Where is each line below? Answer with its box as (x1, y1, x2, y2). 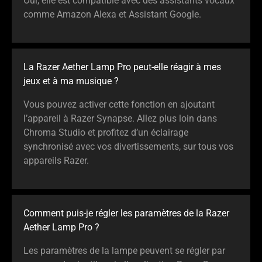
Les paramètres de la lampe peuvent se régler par (23, 244, 225, 256)
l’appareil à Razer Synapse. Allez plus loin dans (23, 112, 217, 124)
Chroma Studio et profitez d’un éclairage (23, 126, 188, 138)
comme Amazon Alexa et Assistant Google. (23, 8, 201, 20)
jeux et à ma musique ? (23, 75, 119, 87)
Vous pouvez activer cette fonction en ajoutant (23, 98, 215, 110)
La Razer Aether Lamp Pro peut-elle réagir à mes (23, 61, 221, 73)
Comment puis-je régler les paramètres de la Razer (23, 207, 229, 219)
